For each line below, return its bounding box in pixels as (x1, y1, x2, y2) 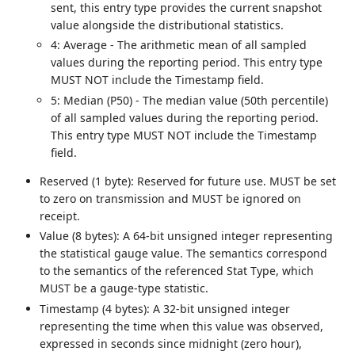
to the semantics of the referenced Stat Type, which (40, 263, 315, 279)
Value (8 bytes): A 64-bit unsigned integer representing (40, 228, 334, 244)
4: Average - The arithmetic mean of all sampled (51, 37, 307, 53)
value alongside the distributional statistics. (51, 17, 284, 32)
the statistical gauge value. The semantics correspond (40, 246, 328, 261)
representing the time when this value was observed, (40, 318, 324, 334)
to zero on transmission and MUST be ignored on (40, 190, 302, 206)
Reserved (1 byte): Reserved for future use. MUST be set (40, 173, 337, 189)
